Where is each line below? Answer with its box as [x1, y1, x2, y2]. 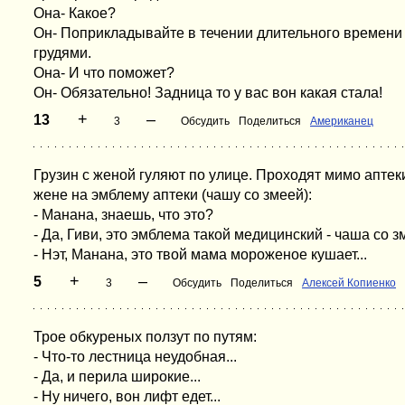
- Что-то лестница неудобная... [33, 349, 237, 364]
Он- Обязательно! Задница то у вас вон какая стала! [33, 85, 382, 100]
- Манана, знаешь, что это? [33, 207, 213, 222]
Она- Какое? [33, 5, 116, 21]
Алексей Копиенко [302, 277, 396, 289]
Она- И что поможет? [33, 65, 174, 80]
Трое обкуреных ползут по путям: [33, 329, 257, 344]
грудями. [33, 45, 91, 61]
